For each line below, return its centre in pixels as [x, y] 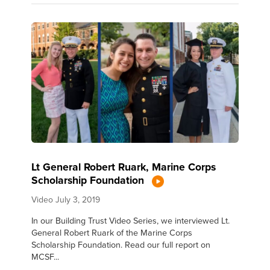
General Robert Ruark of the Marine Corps [112, 232]
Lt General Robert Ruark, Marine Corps [124, 167]
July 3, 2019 [78, 199]
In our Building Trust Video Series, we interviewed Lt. [131, 220]
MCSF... [46, 256]
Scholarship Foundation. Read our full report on [121, 244]
